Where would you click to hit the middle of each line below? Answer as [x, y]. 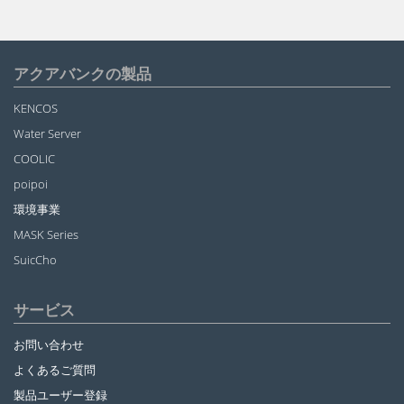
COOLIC [34, 158]
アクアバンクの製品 [83, 73]
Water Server [47, 133]
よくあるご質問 [55, 370]
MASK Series [46, 234]
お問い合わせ [49, 345]
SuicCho [35, 259]
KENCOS [36, 108]
